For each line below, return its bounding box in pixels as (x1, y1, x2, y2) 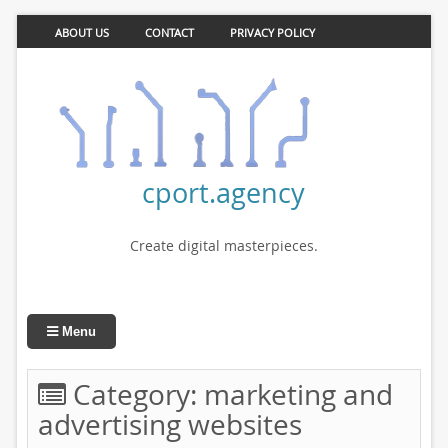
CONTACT (144, 25, 194, 40)
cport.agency (142, 174, 306, 211)
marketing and (203, 376, 393, 413)
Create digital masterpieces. (129, 236, 318, 255)
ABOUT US (54, 25, 109, 40)
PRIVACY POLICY (229, 25, 315, 40)
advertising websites (37, 406, 302, 443)
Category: (65, 376, 204, 413)
